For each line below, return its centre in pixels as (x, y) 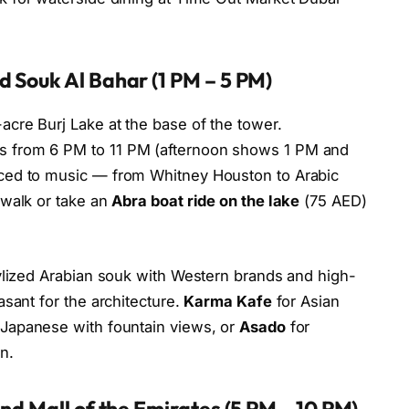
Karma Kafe (228, 301)
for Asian (305, 301)
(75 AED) (333, 201)
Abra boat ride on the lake (206, 201)
